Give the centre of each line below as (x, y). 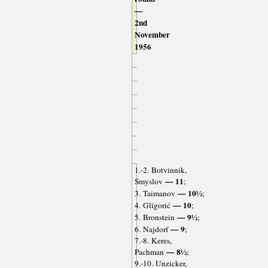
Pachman (149, 252)
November (152, 35)
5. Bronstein (154, 217)
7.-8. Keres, (153, 241)
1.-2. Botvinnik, (160, 170)
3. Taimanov (155, 194)
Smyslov (148, 182)
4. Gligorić (152, 205)
